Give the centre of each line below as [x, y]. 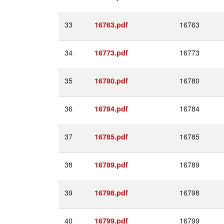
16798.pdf [111, 192]
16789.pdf [111, 164]
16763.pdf [111, 24]
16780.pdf [111, 80]
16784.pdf [111, 108]
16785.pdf [111, 136]
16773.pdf [111, 52]
